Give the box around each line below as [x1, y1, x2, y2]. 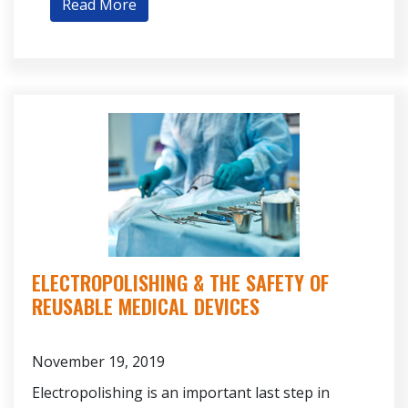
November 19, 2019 [32, 351, 165, 372]
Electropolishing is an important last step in [32, 382, 330, 403]
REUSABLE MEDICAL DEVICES [32, 291, 260, 321]
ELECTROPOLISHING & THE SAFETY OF [32, 267, 329, 297]
